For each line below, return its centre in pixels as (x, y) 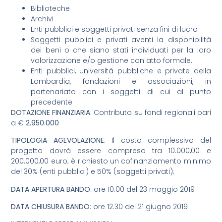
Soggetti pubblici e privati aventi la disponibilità (121, 39)
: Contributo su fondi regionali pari (151, 112)
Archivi (42, 19)
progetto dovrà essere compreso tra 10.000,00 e (111, 151)
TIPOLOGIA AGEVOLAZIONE (57, 140)
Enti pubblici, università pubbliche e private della (121, 71)
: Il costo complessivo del (157, 140)
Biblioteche (51, 8)
